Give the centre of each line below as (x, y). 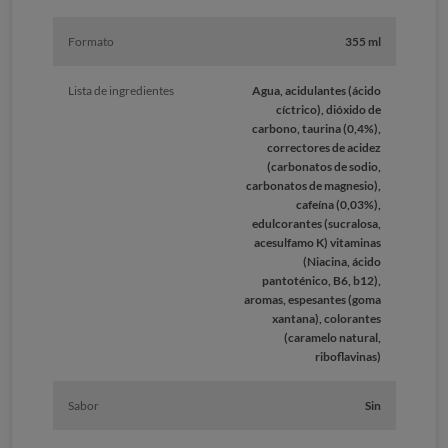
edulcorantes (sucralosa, (316, 224)
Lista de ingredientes (120, 91)
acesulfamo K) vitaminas (317, 243)
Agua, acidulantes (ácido (316, 91)
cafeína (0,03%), (338, 205)
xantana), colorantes (326, 319)
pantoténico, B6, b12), (321, 281)
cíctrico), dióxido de (328, 110)
